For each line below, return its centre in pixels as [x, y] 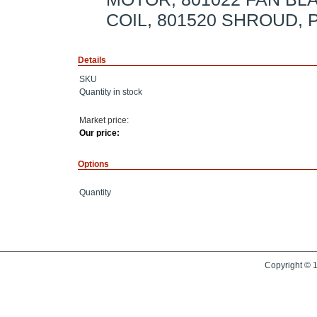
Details [92, 60]
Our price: [99, 133]
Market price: [104, 121]
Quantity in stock [111, 92]
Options [93, 165]
